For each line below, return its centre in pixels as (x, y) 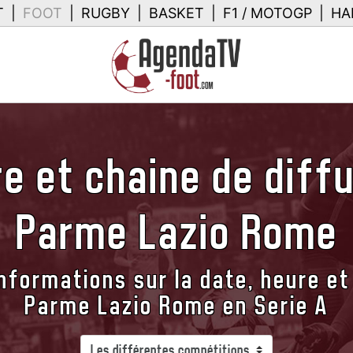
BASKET (176, 13)
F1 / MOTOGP (268, 13)
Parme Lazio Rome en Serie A (176, 306)
